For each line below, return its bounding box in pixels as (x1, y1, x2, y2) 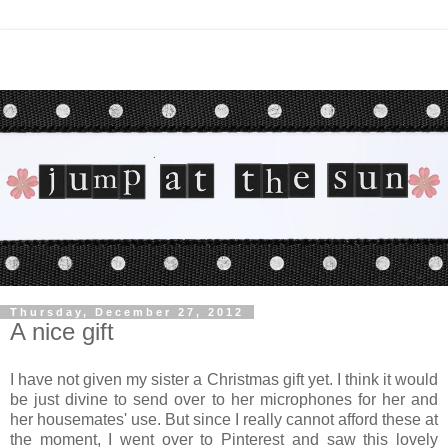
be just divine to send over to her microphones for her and (10, 390, 438, 408)
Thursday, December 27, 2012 (10, 306, 244, 318)
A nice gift (10, 318, 114, 345)
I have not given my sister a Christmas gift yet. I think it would (10, 370, 438, 388)
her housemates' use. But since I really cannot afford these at (10, 410, 438, 428)
